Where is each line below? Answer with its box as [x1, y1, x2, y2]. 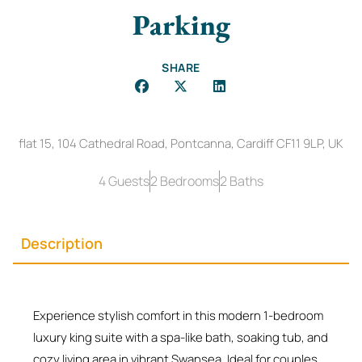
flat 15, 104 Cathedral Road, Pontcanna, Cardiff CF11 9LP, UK [19, 134, 343, 152]
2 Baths [220, 171, 263, 190]
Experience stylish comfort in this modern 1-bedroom [33, 306, 323, 324]
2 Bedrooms [150, 171, 219, 190]
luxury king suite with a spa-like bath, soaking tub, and [33, 328, 328, 346]
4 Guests [99, 171, 149, 190]
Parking [132, 6, 230, 43]
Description [21, 233, 103, 253]
